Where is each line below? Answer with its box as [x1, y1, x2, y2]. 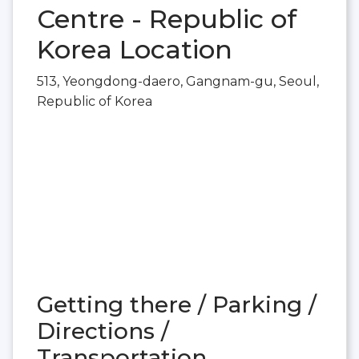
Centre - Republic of [37, 3, 296, 35]
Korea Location [37, 34, 232, 66]
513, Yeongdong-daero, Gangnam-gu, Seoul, [37, 74, 319, 90]
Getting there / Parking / [37, 290, 317, 318]
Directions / [37, 317, 169, 345]
